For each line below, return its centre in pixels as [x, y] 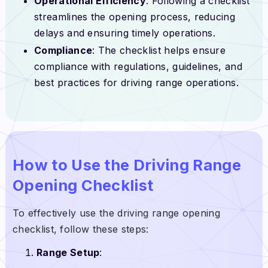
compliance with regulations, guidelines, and [138, 67]
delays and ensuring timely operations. [125, 33]
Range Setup [68, 252]
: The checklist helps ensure [159, 51]
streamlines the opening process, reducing [135, 16]
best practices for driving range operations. [136, 83]
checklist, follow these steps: [80, 229]
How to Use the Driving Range [127, 165]
